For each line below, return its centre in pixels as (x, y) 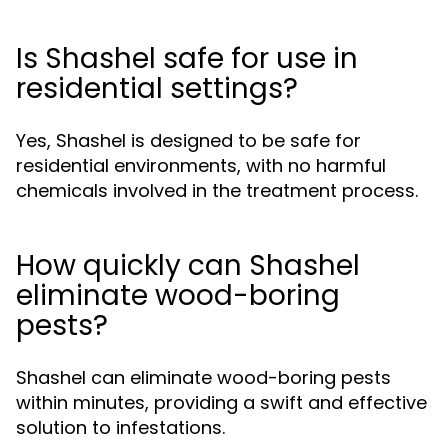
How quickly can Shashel (188, 265)
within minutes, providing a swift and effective (221, 402)
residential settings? (157, 88)
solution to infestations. (120, 427)
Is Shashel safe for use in (187, 58)
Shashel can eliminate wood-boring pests (203, 377)
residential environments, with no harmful (201, 165)
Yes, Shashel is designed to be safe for (188, 140)
